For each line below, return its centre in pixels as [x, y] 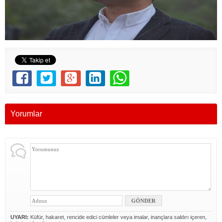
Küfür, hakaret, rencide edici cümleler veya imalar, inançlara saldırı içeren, [118, 217]
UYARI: [20, 217]
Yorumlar [26, 114]
